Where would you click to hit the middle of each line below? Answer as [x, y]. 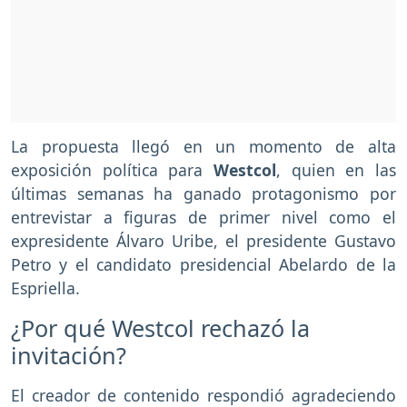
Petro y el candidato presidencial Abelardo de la [203, 265]
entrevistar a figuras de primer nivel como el [203, 218]
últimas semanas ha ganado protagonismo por [203, 194]
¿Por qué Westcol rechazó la [160, 328]
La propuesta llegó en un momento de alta [203, 147]
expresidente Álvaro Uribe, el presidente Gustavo [203, 241]
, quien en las [336, 170]
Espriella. [45, 288]
